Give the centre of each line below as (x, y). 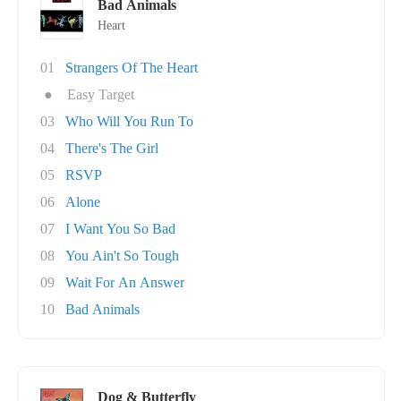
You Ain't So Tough (122, 256)
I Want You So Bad (120, 229)
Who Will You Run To (129, 121)
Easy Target (101, 94)
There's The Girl (112, 148)
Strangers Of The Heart (132, 68)
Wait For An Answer (125, 282)
